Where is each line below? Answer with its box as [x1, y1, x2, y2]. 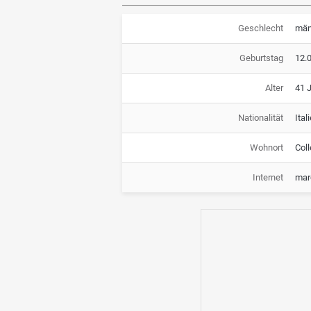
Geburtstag [239, 52, 283, 63]
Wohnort [249, 142, 283, 153]
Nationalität [237, 112, 283, 123]
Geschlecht [237, 22, 283, 33]
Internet [252, 171, 283, 183]
